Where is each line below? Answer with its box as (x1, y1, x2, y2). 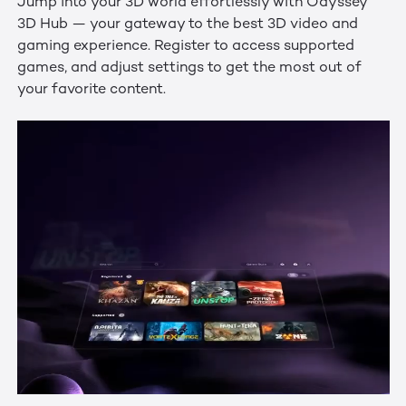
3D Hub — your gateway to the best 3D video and (16, 17, 358, 34)
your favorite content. (16, 82, 166, 99)
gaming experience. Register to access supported (16, 39, 354, 55)
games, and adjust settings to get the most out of (16, 61, 362, 77)
